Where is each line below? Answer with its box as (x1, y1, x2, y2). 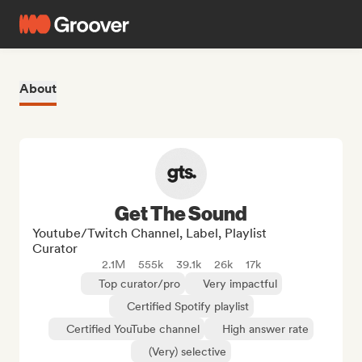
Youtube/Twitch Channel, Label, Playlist (32, 225, 267, 241)
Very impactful (202, 277, 277, 290)
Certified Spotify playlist (126, 300, 249, 313)
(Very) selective (149, 345, 226, 358)
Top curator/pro (98, 277, 180, 290)
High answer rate (222, 322, 309, 335)
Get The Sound (115, 200, 247, 225)
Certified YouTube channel (66, 322, 200, 335)
